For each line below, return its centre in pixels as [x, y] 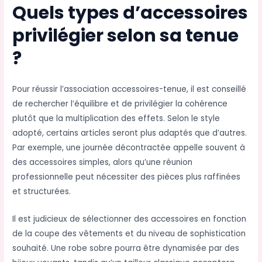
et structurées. [42, 192]
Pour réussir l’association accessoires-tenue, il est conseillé [130, 89]
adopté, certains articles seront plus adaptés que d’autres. [130, 133]
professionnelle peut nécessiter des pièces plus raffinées [127, 177]
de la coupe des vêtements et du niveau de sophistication [129, 234]
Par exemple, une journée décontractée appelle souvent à [129, 148]
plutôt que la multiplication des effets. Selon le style [116, 119]
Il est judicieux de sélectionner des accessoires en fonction [130, 219]
